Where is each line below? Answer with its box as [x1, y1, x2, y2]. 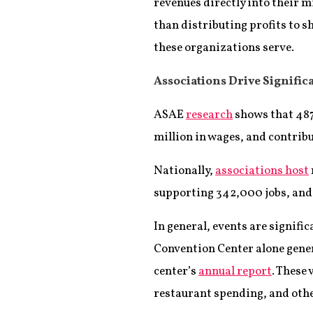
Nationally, [154, 163, 215, 179]
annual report [198, 263, 272, 279]
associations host [215, 163, 309, 179]
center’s [154, 263, 198, 279]
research [186, 107, 233, 123]
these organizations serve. [154, 40, 296, 56]
